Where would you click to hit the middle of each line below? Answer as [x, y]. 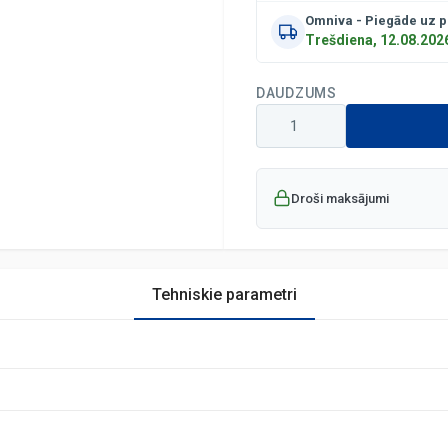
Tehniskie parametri [224, 294]
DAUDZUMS [296, 92]
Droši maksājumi [340, 198]
